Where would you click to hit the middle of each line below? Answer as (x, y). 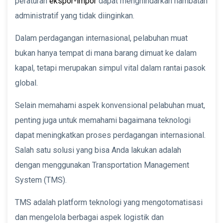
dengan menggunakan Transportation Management (102, 165)
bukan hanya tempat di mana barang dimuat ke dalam (106, 53)
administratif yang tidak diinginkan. (75, 15)
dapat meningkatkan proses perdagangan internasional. (110, 135)
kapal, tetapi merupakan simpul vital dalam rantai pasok (110, 68)
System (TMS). (41, 180)
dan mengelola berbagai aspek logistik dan (89, 217)
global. (26, 83)
